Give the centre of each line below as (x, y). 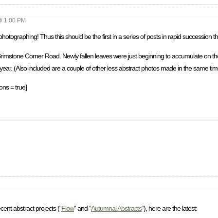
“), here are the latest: (169, 208)
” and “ (82, 208)
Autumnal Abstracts (116, 208)
